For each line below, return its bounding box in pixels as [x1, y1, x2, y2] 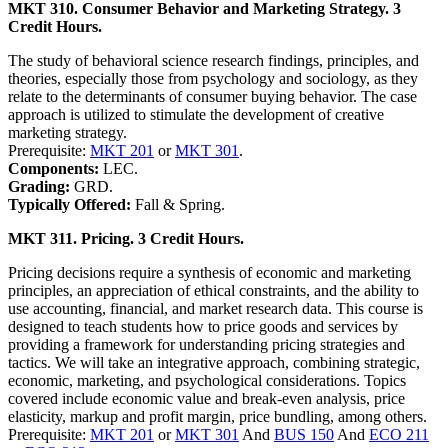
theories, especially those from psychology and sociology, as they [8, 69, 418, 87]
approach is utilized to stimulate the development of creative [8, 105, 384, 123]
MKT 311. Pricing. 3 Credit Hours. [8, 229, 244, 247]
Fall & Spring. [135, 195, 225, 213]
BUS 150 [274, 425, 334, 443]
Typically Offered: [8, 195, 135, 213]
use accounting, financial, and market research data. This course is [8, 299, 423, 317]
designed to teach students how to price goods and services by [8, 317, 398, 335]
